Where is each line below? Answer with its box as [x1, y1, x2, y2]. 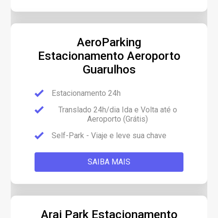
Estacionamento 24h [52, 89, 121, 98]
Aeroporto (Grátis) [87, 114, 148, 124]
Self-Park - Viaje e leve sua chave [52, 131, 167, 140]
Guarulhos [82, 63, 136, 76]
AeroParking [77, 36, 141, 49]
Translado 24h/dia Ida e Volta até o [58, 105, 177, 114]
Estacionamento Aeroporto [37, 49, 181, 63]
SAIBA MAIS [88, 157, 130, 166]
